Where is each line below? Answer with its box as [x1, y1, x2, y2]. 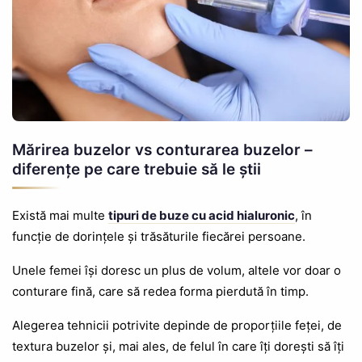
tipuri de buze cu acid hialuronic [108, 208, 295, 224]
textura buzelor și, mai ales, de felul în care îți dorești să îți [12, 339, 344, 355]
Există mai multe [12, 208, 108, 224]
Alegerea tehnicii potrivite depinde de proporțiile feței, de [12, 318, 342, 334]
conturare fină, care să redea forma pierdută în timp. [12, 284, 309, 300]
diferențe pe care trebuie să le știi [12, 160, 261, 179]
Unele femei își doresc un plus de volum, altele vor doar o [12, 263, 341, 279]
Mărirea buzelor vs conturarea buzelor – [12, 141, 313, 160]
